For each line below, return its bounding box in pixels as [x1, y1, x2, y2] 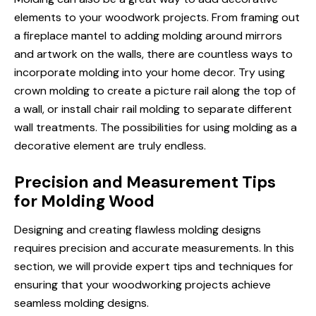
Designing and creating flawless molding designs [14, 222, 261, 237]
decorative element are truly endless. [14, 138, 206, 153]
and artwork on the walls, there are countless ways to [14, 47, 293, 61]
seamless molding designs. [14, 296, 149, 310]
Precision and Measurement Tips [14, 171, 276, 193]
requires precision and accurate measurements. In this [14, 241, 294, 255]
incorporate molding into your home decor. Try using [14, 65, 285, 80]
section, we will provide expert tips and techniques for [14, 259, 293, 274]
